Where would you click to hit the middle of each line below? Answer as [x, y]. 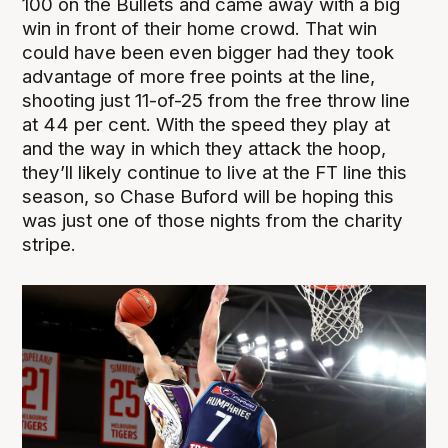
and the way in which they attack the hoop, [204, 148]
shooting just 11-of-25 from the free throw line [216, 100]
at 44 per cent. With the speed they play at [206, 124]
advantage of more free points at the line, [199, 76]
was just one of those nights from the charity [213, 220]
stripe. [49, 244]
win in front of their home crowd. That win [200, 28]
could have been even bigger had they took [208, 52]
